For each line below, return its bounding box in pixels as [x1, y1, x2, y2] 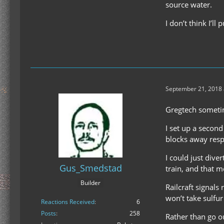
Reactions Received [41, 197, 94, 206]
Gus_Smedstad [59, 162, 122, 174]
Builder [80, 178, 100, 187]
